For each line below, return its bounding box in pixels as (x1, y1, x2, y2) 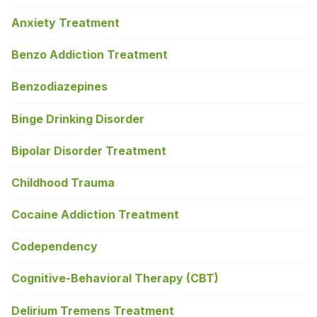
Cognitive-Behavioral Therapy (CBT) (11, 271, 219, 286)
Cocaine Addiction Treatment (11, 207, 179, 222)
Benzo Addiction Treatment (11, 47, 168, 62)
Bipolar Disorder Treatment (11, 143, 166, 158)
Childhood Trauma (11, 175, 115, 190)
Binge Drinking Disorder (11, 111, 144, 126)
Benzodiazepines (11, 79, 108, 94)
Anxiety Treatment (11, 15, 120, 30)
